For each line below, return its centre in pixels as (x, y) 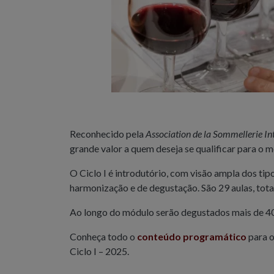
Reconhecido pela (108, 134)
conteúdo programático (192, 237)
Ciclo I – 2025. (99, 251)
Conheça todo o (103, 237)
